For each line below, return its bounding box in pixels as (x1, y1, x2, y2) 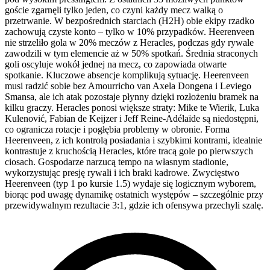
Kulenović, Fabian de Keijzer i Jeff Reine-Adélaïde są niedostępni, (5, 113, 259, 124)
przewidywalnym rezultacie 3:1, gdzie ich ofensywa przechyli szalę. (5, 199, 263, 210)
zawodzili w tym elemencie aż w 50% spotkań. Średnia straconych (5, 48, 258, 58)
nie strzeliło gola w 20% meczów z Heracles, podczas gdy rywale (5, 37, 254, 48)
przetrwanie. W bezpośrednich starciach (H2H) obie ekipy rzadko (5, 15, 254, 26)
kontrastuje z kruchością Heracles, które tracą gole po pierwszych (5, 145, 253, 156)
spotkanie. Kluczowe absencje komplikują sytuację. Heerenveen (5, 69, 249, 80)
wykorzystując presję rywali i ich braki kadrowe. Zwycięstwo (5, 167, 239, 178)
